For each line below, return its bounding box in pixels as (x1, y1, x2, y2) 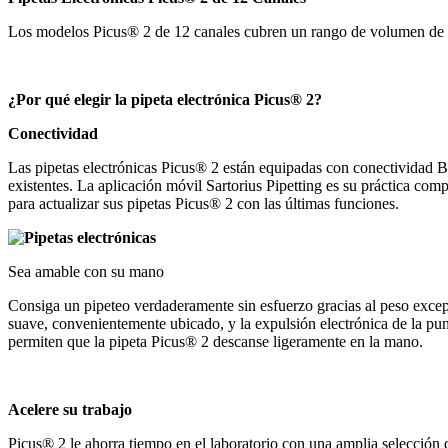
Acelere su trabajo (8, 400, 132, 418)
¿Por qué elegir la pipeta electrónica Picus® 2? (8, 90, 322, 108)
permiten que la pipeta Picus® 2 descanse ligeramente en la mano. (8, 332, 423, 350)
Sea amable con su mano (8, 262, 164, 280)
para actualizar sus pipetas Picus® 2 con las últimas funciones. (8, 194, 399, 212)
